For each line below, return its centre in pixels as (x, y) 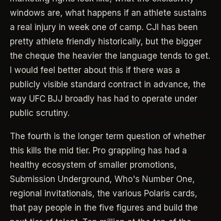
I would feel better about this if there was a (95, 70)
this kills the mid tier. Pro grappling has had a (98, 151)
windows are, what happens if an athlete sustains (108, 13)
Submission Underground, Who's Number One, (102, 179)
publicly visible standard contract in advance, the (108, 84)
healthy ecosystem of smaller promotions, (93, 165)
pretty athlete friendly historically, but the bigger (106, 41)
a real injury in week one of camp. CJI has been (104, 27)
